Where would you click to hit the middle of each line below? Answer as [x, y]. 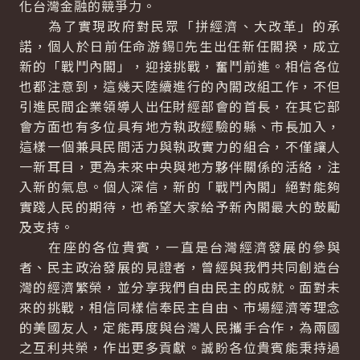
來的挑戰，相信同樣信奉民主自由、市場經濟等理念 [180, 307]
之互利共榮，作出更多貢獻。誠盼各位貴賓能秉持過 [180, 347]
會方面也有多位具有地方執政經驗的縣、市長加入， [180, 126]
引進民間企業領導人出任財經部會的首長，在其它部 [180, 106]
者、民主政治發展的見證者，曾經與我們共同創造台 [180, 267]
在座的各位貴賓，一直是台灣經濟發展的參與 [180, 247]
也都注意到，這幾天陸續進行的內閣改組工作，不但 [180, 86]
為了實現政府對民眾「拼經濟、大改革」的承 [180, 26]
